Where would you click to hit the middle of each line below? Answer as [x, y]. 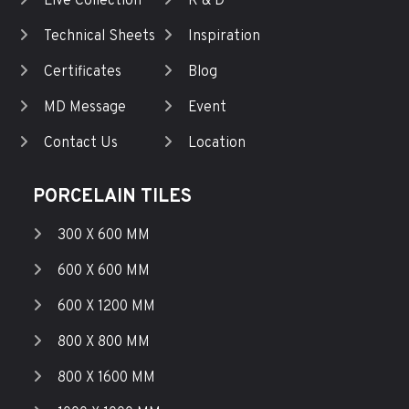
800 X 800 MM [103, 343]
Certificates [82, 73]
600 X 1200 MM [106, 307]
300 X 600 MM [103, 236]
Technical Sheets [99, 37]
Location [217, 144]
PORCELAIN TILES [112, 198]
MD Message [84, 108]
